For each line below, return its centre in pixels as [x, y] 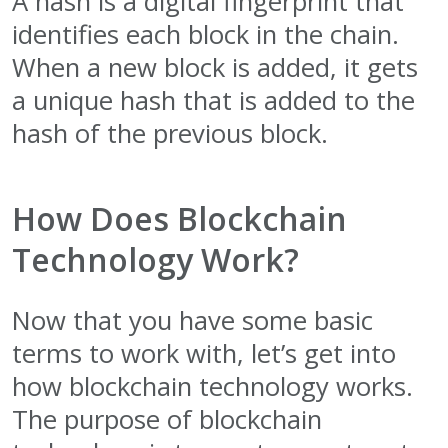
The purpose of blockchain [167, 419]
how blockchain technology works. [212, 386]
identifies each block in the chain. [205, 34]
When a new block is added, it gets [215, 67]
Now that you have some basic [192, 320]
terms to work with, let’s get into [204, 353]
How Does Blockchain [179, 218]
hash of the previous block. [170, 133]
